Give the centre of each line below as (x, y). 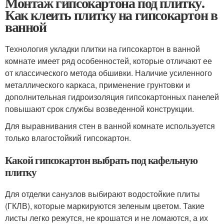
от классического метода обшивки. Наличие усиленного (108, 72)
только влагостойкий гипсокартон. (68, 137)
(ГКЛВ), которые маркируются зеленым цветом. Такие (105, 205)
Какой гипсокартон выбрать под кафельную (101, 160)
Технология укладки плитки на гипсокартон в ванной (102, 48)
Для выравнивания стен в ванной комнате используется (110, 125)
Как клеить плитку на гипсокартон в (111, 14)
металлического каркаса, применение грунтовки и (97, 84)
